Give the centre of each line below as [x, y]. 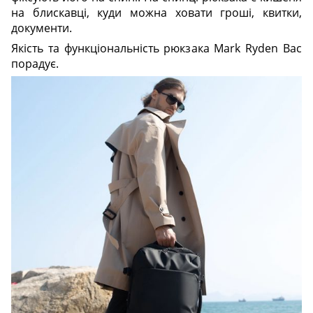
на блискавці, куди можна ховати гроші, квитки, [156, 12]
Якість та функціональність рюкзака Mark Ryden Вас [156, 48]
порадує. [35, 63]
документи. [42, 28]
